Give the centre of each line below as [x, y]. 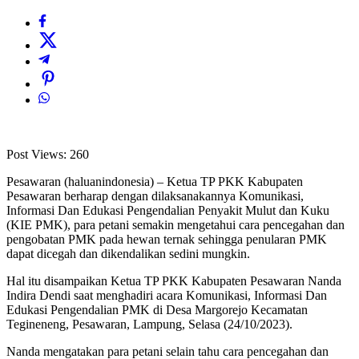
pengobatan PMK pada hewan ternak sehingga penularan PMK [167, 240]
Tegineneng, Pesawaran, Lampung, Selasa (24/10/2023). [149, 325]
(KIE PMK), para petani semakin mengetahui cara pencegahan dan [175, 225]
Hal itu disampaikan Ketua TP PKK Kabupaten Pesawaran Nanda [174, 281]
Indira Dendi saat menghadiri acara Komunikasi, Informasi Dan [167, 296]
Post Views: [36, 155]
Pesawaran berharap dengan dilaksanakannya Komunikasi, [155, 196]
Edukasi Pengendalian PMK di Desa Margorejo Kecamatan [157, 310]
